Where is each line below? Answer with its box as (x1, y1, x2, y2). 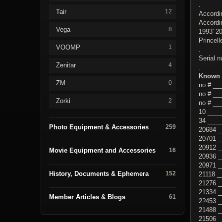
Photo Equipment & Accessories (49, 123, 149, 131)
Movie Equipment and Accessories (49, 146, 156, 154)
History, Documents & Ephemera (49, 169, 149, 177)
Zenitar (56, 61, 76, 69)
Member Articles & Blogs (49, 193, 125, 201)
